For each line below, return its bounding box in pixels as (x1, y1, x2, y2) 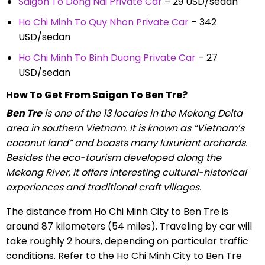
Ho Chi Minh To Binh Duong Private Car (18, 50, 196, 64)
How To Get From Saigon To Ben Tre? (5, 88, 188, 102)
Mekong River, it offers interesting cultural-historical (5, 165, 247, 179)
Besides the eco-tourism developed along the (5, 150, 221, 164)
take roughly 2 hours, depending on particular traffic (5, 234, 248, 248)
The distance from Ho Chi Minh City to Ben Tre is (5, 204, 228, 218)
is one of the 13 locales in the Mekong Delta (41, 106, 243, 120)
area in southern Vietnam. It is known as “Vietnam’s (5, 121, 244, 135)
